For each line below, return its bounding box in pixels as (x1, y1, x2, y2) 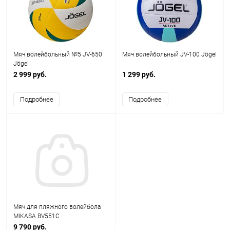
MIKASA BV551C (13, 213, 60, 220)
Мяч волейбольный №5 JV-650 (13, 51, 102, 58)
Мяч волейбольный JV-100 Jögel (122, 51, 217, 58)
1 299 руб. (122, 70, 156, 79)
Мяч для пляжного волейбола (13, 203, 101, 210)
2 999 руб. (13, 70, 47, 79)
